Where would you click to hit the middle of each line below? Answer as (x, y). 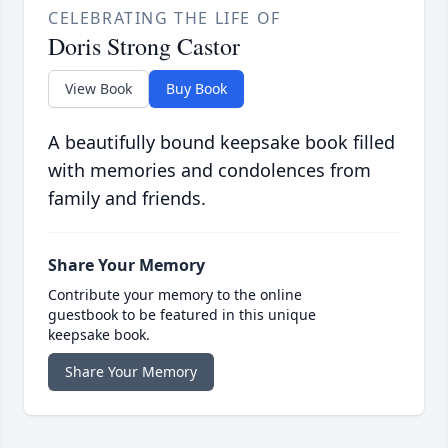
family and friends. (127, 198)
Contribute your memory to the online (175, 295)
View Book (98, 89)
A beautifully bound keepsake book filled (221, 142)
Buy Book (196, 89)
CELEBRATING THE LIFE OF (164, 18)
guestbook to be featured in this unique (182, 315)
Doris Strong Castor (144, 46)
